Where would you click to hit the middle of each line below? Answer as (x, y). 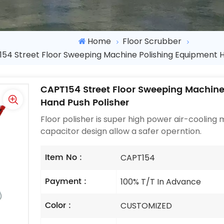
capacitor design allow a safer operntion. (121, 131)
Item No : (64, 157)
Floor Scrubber (152, 41)
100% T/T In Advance (160, 181)
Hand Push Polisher (85, 102)
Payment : (66, 181)
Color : (58, 205)
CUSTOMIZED (146, 205)
